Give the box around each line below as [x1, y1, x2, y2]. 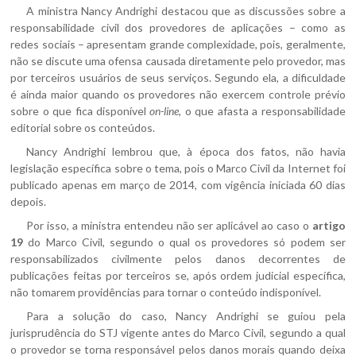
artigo [311, 219, 346, 232]
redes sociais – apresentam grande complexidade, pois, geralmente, [10, 37, 346, 51]
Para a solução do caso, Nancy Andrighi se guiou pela [26, 309, 346, 323]
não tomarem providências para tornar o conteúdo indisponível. [10, 285, 322, 299]
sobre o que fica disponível [10, 104, 150, 118]
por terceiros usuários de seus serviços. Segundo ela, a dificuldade [10, 71, 346, 84]
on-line [149, 104, 180, 118]
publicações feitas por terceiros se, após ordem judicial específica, [10, 269, 346, 282]
